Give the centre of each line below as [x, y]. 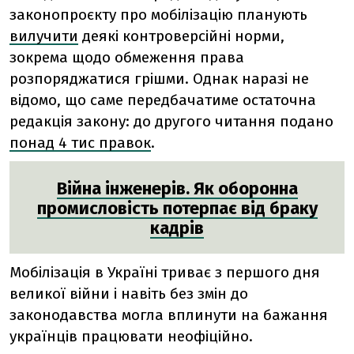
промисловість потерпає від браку [177, 209]
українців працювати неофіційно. [131, 337]
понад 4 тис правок [80, 143]
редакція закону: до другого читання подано [171, 122]
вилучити [44, 36]
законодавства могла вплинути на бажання [169, 315]
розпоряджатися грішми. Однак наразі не [159, 79]
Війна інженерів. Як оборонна [177, 189]
